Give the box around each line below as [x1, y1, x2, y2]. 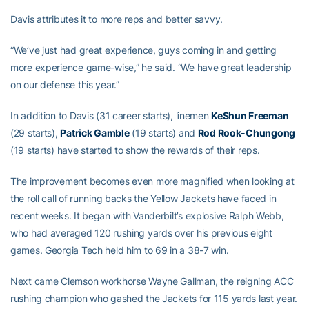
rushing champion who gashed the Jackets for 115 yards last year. [10, 292, 298, 305]
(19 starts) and [129, 127, 198, 139]
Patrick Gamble [60, 127, 130, 139]
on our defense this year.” [10, 79, 119, 91]
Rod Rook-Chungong [197, 127, 295, 139]
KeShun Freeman [211, 110, 289, 122]
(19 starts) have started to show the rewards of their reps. [10, 144, 260, 157]
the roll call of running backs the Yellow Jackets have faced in [10, 192, 277, 205]
